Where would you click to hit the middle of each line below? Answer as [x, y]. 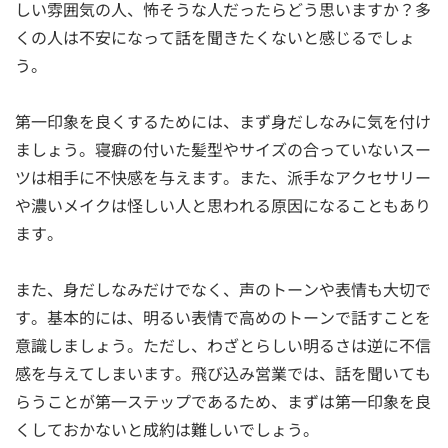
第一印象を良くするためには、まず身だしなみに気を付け [223, 121]
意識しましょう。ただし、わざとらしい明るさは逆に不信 [223, 345]
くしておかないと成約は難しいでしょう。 [167, 429]
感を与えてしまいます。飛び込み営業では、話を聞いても [223, 373]
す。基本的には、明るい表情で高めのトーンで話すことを [223, 317]
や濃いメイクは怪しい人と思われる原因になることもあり [223, 205]
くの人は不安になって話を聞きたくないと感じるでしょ [215, 37]
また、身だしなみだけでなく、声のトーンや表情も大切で [223, 289]
